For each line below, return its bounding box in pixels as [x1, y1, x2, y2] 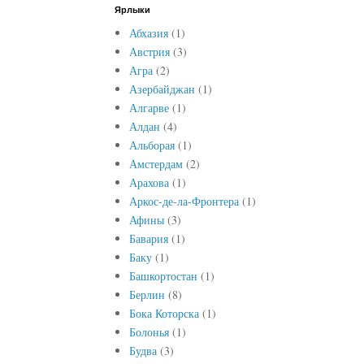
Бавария [128, 230, 168, 246]
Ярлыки [115, 5, 150, 15]
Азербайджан [128, 80, 195, 97]
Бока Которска [128, 305, 199, 321]
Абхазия [128, 24, 168, 41]
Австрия [128, 43, 170, 59]
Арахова [128, 174, 169, 190]
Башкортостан [128, 267, 197, 284]
